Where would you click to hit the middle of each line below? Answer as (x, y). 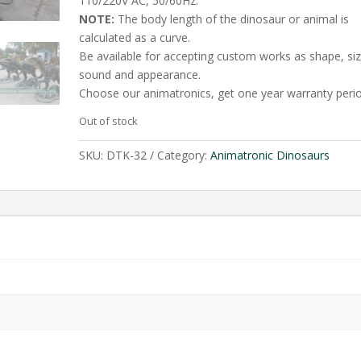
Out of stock (108, 120)
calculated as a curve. (134, 37)
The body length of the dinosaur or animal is (231, 19)
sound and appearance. (139, 74)
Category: (183, 155)
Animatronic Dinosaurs (270, 155)
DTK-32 (126, 155)
